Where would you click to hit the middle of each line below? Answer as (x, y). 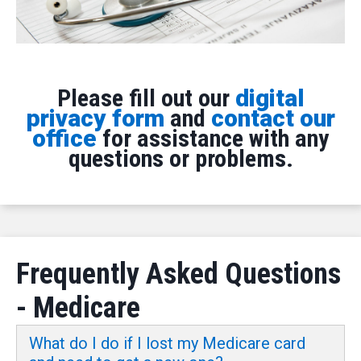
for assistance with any (213, 138)
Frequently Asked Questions (178, 274)
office (64, 138)
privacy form (95, 118)
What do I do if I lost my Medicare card (167, 343)
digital (270, 98)
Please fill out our (146, 98)
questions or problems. (180, 158)
